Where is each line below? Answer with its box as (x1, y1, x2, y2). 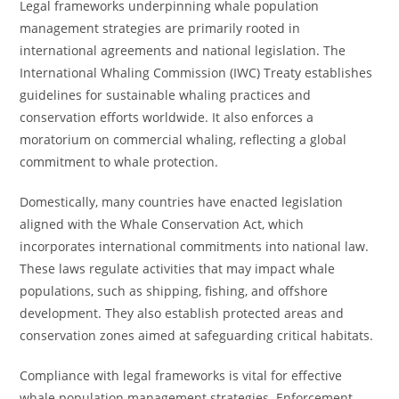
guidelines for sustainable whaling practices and (20, 86, 312, 103)
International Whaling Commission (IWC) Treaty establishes (20, 64, 373, 81)
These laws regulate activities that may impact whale (20, 260, 336, 277)
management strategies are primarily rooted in (20, 20, 301, 37)
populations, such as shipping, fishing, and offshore (20, 282, 329, 299)
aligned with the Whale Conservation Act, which (20, 216, 305, 232)
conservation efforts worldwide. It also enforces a (20, 109, 314, 126)
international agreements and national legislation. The (20, 42, 346, 59)
